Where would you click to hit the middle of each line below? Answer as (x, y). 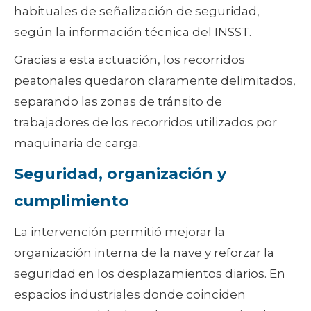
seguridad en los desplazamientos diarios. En (150, 274)
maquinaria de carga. (77, 143)
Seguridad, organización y (120, 174)
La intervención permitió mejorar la (119, 232)
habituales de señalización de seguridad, (137, 11)
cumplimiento (72, 201)
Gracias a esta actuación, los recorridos (129, 60)
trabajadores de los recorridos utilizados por (145, 123)
